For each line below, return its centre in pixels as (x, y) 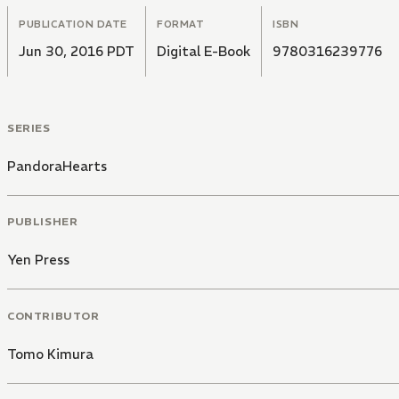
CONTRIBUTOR (53, 316)
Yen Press (38, 260)
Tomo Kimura (50, 354)
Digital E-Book (204, 51)
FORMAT (181, 24)
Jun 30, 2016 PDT (77, 51)
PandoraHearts (57, 166)
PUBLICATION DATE (73, 24)
